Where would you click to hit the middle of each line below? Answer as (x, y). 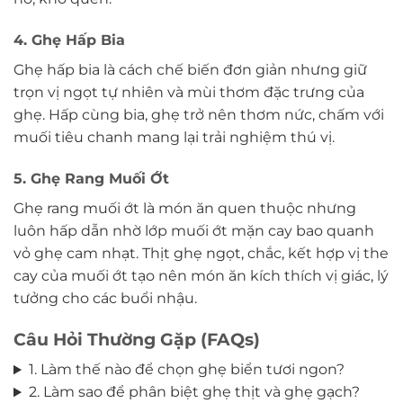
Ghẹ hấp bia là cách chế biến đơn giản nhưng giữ (190, 70)
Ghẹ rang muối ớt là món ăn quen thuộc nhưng (185, 208)
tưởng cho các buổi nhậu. (105, 298)
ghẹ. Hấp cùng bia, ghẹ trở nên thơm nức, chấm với (199, 115)
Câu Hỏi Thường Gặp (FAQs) (137, 339)
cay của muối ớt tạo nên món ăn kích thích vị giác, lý (201, 275)
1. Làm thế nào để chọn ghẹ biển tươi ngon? (186, 370)
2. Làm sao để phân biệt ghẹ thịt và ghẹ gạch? (194, 392)
